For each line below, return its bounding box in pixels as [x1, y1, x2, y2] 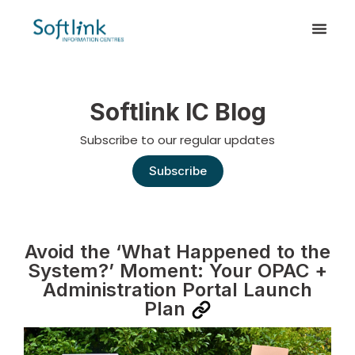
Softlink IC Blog [89, 97, 266, 126]
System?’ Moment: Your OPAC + [28, 258, 327, 282]
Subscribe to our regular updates [80, 131, 275, 148]
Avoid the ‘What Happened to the [25, 239, 330, 263]
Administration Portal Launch [43, 277, 312, 301]
